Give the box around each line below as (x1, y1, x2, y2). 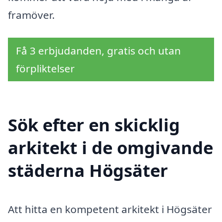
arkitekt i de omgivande (8, 135, 213, 159)
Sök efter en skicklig (8, 112, 180, 136)
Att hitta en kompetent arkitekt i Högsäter (8, 202, 212, 216)
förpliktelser (16, 61, 75, 75)
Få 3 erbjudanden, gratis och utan (16, 44, 181, 57)
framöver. (8, 8, 55, 22)
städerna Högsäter (8, 158, 168, 182)
